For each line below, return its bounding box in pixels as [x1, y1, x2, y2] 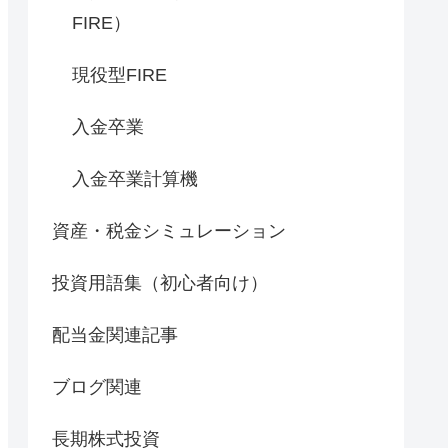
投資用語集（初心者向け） [52, 272, 268, 293]
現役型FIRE [72, 64, 167, 85]
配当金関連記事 [52, 324, 178, 345]
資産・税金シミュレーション [52, 220, 286, 241]
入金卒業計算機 [72, 168, 198, 189]
